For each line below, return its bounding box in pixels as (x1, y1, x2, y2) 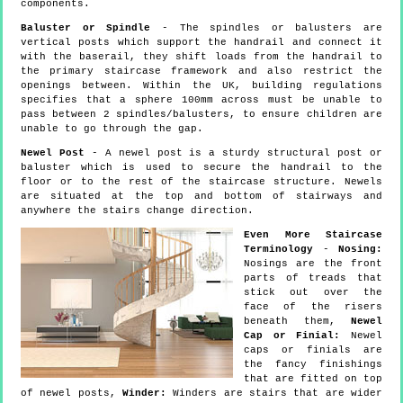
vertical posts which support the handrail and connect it (21, 36, 382, 48)
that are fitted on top (244, 372, 382, 384)
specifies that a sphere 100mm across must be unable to (21, 94, 382, 105)
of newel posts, (21, 387, 122, 399)
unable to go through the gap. (21, 122, 203, 134)
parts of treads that (244, 272, 382, 283)
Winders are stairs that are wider (166, 387, 382, 399)
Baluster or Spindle (21, 22, 151, 33)
